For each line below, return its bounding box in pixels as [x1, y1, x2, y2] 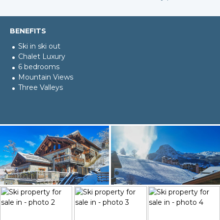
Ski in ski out [18, 41, 60, 51]
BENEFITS [10, 26, 46, 35]
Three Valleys [18, 82, 63, 92]
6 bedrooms [18, 62, 59, 71]
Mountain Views [18, 72, 73, 82]
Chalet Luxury [18, 52, 65, 61]
